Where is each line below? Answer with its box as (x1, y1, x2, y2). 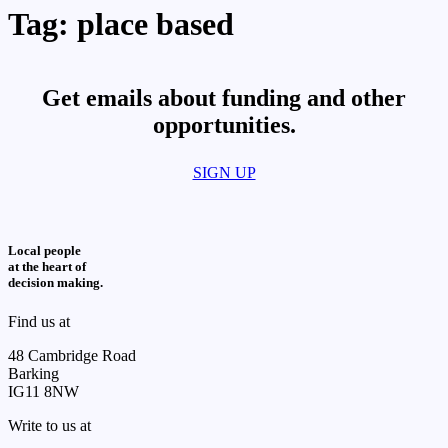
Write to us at (8, 417, 91, 435)
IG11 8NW (8, 383, 79, 401)
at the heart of (8, 258, 86, 274)
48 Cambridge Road (8, 347, 136, 365)
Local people (8, 242, 81, 258)
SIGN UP (192, 163, 256, 181)
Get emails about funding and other (42, 84, 406, 111)
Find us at (8, 313, 70, 331)
